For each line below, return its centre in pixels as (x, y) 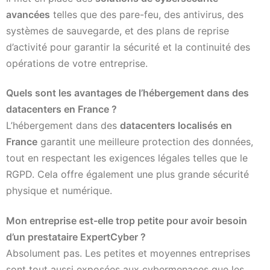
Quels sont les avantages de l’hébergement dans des (127, 93)
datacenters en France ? (61, 109)
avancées (28, 15)
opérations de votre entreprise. (77, 64)
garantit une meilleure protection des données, (145, 142)
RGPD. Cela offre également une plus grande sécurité (127, 174)
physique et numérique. (59, 191)
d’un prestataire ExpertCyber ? (76, 237)
